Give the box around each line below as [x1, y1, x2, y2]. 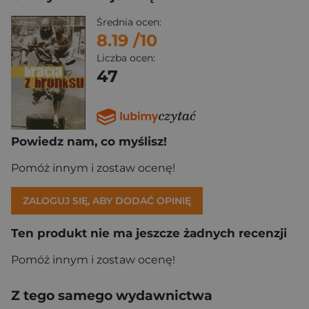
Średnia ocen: [97, 16, 161, 28]
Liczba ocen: [97, 52, 155, 64]
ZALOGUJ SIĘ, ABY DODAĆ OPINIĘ [23, 194, 191, 207]
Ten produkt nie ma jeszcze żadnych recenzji [11, 226, 287, 240]
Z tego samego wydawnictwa [11, 287, 212, 303]
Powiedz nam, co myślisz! [11, 134, 167, 148]
